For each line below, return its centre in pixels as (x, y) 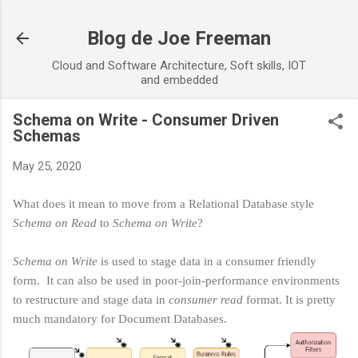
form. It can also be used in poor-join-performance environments (176, 280)
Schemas (47, 136)
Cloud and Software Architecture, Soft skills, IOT (179, 66)
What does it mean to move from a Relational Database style (163, 203)
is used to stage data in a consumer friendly (207, 261)
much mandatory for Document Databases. (121, 318)
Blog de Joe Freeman (179, 38)
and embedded (179, 80)
